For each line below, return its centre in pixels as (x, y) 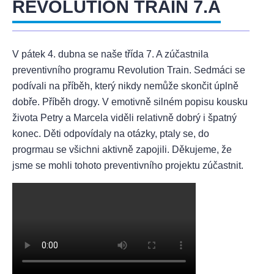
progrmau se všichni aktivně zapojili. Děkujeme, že (122, 149)
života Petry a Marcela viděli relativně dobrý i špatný (124, 117)
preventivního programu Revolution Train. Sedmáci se (129, 70)
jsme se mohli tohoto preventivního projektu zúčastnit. (128, 165)
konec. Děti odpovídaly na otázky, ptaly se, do (111, 133)
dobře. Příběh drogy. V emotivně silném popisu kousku (130, 102)
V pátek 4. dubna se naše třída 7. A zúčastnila (110, 54)
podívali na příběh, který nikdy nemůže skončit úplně (125, 86)
